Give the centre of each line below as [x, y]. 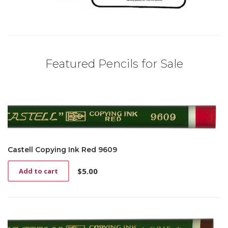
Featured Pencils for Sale [114, 64]
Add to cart [38, 171]
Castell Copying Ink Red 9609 [62, 150]
